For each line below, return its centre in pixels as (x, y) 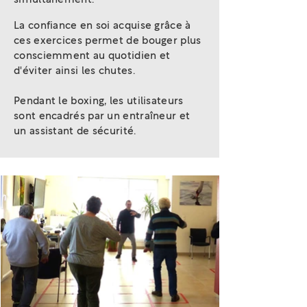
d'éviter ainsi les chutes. (74, 71)
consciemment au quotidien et (92, 56)
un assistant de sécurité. (75, 131)
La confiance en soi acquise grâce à (102, 26)
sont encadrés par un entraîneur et (102, 116)
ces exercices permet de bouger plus (108, 41)
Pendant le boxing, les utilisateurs (99, 101)
